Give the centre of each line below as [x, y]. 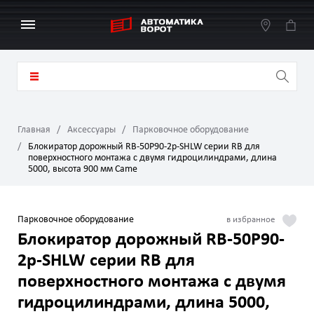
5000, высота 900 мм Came [83, 169]
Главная [34, 130]
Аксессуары [91, 130]
